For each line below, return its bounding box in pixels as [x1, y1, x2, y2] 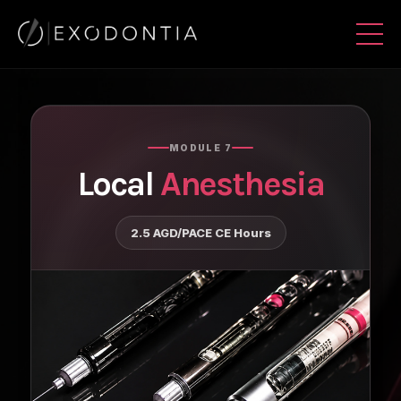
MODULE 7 [168, 142, 233, 153]
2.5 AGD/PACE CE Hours [130, 226, 271, 240]
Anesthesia [159, 164, 324, 204]
